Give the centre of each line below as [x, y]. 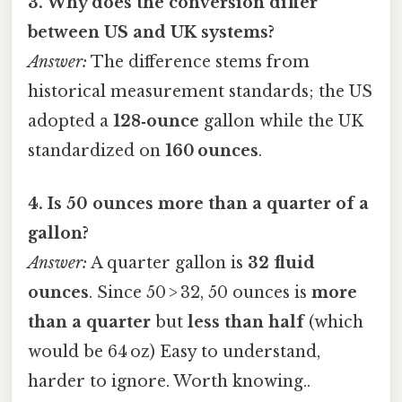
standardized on [96, 150]
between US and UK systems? [151, 32]
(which [334, 322]
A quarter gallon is [167, 262]
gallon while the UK [281, 121]
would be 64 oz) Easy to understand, [174, 351]
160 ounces [212, 150]
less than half [246, 322]
